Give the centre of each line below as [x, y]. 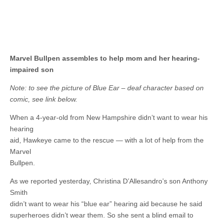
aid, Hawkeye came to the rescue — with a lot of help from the [107, 140]
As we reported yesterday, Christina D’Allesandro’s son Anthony [109, 181]
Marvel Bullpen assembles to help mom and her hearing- [105, 58]
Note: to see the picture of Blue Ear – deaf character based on [107, 88]
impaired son [32, 70]
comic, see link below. [44, 99]
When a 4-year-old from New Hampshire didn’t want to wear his [109, 118]
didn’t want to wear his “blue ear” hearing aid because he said [106, 204]
